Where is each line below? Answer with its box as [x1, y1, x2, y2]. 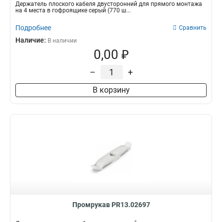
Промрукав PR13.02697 [72, 201, 150, 209]
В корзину [92, 85, 130, 95]
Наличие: [15, 36, 48, 44]
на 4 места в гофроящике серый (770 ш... [15, 7, 131, 14]
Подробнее [15, 24, 51, 32]
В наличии [48, 37, 77, 44]
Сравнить [179, 24, 207, 31]
